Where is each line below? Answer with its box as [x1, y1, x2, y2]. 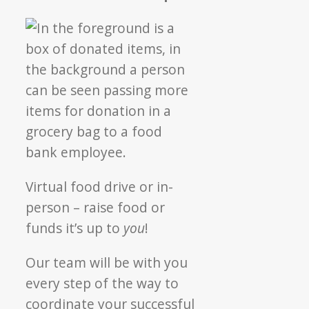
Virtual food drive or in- [26, 177, 174, 196]
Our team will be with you [26, 252, 188, 272]
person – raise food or [26, 197, 166, 217]
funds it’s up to [26, 218, 124, 237]
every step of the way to [26, 273, 179, 292]
